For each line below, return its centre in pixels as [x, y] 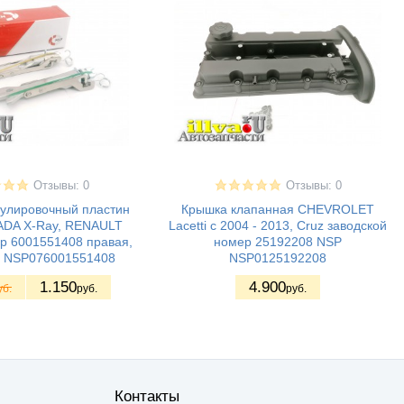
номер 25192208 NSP [278, 241]
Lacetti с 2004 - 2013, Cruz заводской [278, 225]
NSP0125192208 [278, 257]
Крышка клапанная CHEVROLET [278, 209]
